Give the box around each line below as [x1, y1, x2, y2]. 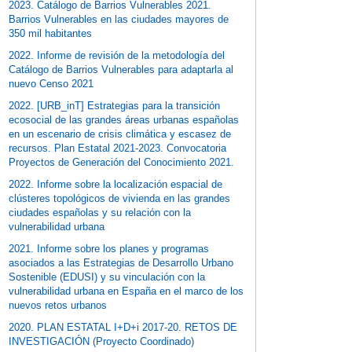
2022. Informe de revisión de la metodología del [9, 49, 225, 62]
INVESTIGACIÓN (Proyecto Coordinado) [9, 335, 195, 348]
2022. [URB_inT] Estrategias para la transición [9, 100, 221, 112]
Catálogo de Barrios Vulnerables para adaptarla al [9, 64, 234, 76]
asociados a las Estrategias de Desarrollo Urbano [9, 257, 234, 269]
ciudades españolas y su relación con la [9, 207, 192, 219]
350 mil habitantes [9, 27, 93, 40]
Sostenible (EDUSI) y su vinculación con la [9, 271, 206, 284]
